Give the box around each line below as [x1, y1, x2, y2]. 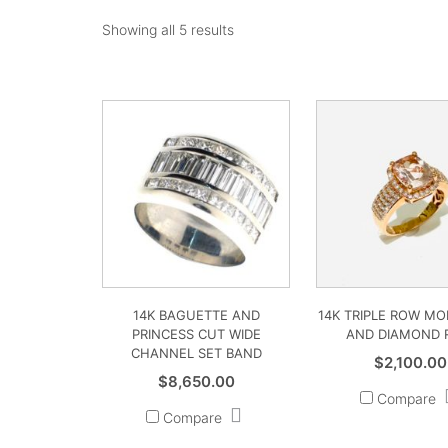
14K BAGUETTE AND [132, 307, 260, 324]
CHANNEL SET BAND [130, 345, 262, 362]
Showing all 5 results [102, 21, 234, 38]
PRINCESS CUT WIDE [131, 326, 261, 343]
